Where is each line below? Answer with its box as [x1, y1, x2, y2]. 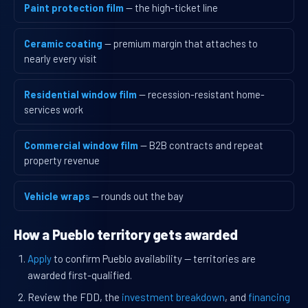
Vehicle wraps [24, 190, 90, 203]
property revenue [24, 154, 100, 167]
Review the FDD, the [27, 291, 122, 304]
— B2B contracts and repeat [140, 139, 263, 152]
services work [24, 103, 83, 116]
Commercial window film [24, 139, 138, 152]
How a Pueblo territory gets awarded [14, 226, 238, 243]
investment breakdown [122, 291, 225, 304]
